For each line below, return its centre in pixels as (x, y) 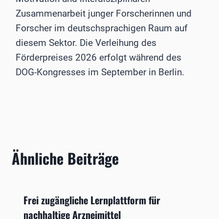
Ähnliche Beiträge (65, 158)
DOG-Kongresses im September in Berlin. (100, 72)
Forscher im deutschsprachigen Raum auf (102, 28)
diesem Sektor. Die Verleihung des (86, 43)
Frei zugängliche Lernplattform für (92, 200)
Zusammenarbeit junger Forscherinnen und (104, 14)
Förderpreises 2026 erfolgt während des (99, 58)
